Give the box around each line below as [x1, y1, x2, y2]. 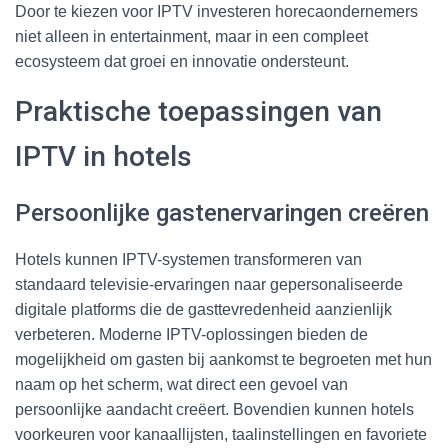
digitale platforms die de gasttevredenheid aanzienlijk [15, 300, 392, 318]
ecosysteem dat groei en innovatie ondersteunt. [15, 52, 349, 70]
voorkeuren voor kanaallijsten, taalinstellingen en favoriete [15, 425, 427, 443]
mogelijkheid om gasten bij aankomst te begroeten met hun [15, 350, 432, 368]
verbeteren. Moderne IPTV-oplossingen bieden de [15, 325, 368, 343]
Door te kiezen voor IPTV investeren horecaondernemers [15, 2, 418, 20]
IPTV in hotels [15, 139, 192, 173]
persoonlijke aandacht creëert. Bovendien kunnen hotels [15, 400, 414, 418]
